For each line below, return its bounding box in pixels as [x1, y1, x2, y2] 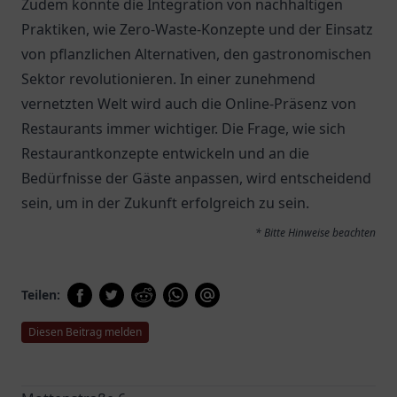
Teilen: [21, 286, 60, 303]
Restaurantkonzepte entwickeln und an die [21, 144, 309, 163]
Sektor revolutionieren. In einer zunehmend [21, 69, 315, 89]
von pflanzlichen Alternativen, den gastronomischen [21, 44, 371, 64]
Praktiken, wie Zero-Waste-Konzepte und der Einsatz [21, 19, 373, 39]
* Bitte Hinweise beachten [255, 225, 376, 240]
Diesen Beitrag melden [28, 324, 142, 339]
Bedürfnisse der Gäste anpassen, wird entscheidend [21, 168, 371, 188]
